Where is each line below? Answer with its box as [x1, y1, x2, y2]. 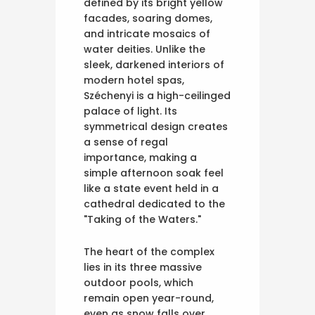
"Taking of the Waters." [84, 212, 201, 227]
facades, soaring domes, [84, 11, 212, 26]
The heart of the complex [84, 245, 214, 259]
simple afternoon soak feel [84, 166, 224, 181]
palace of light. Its [84, 104, 177, 119]
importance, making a [84, 150, 197, 165]
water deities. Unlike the [84, 42, 205, 57]
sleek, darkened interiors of [84, 58, 224, 72]
